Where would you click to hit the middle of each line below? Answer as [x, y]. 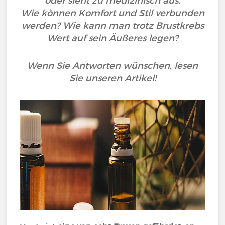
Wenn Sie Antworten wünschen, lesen [113, 66]
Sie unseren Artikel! [113, 78]
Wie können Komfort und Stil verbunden [113, 13]
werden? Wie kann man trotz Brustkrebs [113, 26]
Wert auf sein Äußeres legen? [113, 38]
